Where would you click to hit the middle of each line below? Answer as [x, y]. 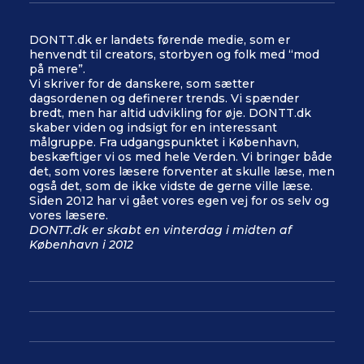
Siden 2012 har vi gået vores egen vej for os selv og [179, 201]
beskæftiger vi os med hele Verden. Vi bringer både [181, 157]
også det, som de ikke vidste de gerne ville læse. [171, 186]
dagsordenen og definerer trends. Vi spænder [164, 98]
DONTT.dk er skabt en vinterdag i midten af [160, 230]
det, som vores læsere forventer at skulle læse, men [182, 171]
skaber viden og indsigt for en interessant [153, 128]
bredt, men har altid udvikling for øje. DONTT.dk [170, 113]
